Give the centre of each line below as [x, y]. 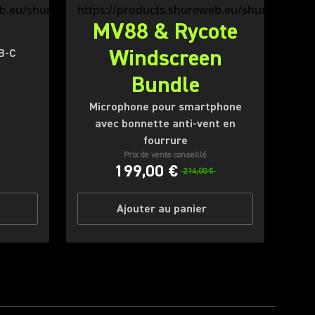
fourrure [165, 141]
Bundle [165, 85]
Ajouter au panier [162, 209]
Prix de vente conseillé [165, 155]
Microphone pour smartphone [165, 107]
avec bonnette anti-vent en [165, 124]
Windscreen [165, 58]
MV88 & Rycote [165, 31]
